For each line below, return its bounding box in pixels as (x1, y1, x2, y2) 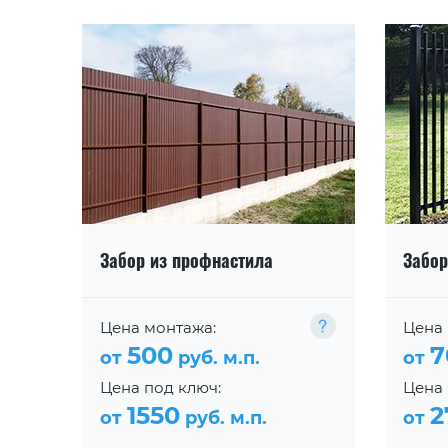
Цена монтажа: (100, 317, 216, 337)
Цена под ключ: (100, 377, 221, 397)
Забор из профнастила (100, 246, 273, 273)
